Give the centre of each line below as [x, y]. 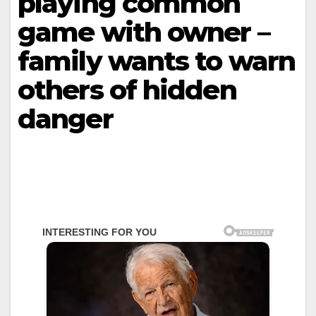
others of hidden [127, 90]
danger [65, 119]
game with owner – [144, 32]
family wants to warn [157, 61]
